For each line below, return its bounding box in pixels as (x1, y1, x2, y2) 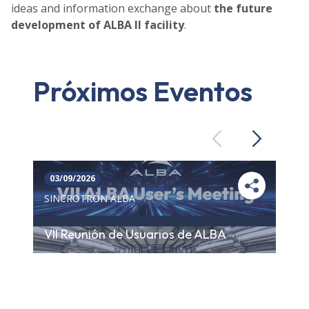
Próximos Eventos (33, 73, 252, 108)
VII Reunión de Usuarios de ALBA (44, 226, 226, 243)
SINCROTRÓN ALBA (44, 192, 135, 206)
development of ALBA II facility (11, 17, 184, 32)
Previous (215, 137, 259, 150)
